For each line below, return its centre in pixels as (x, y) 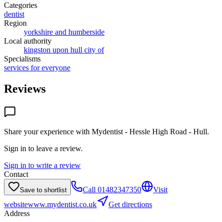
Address (17, 213)
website (16, 204)
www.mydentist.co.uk (62, 204)
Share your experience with (48, 131)
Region (15, 23)
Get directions (130, 204)
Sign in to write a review (42, 165)
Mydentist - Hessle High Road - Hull (149, 131)
